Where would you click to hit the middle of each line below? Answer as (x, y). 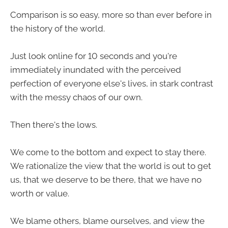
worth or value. (40, 194)
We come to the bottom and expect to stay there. (108, 152)
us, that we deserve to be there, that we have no (106, 180)
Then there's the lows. (54, 125)
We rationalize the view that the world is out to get (111, 166)
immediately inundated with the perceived (96, 69)
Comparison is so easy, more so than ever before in (111, 15)
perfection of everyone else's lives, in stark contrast (112, 83)
